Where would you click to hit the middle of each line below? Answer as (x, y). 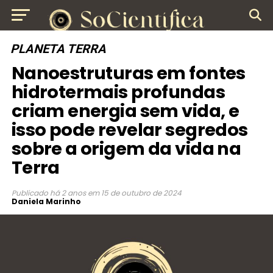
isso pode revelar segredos (129, 130)
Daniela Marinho (46, 201)
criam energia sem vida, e (125, 111)
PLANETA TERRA (59, 49)
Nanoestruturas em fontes (128, 73)
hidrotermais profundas (118, 92)
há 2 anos (68, 193)
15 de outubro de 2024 (141, 193)
